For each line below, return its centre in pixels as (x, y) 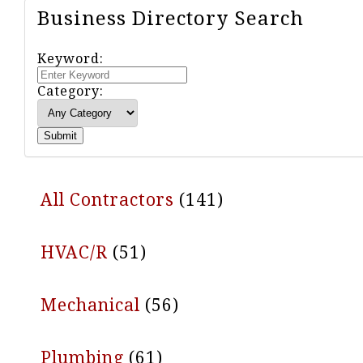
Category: (70, 91)
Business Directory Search (171, 19)
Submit (60, 136)
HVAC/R (74, 252)
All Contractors (107, 200)
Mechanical (90, 305)
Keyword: (70, 59)
